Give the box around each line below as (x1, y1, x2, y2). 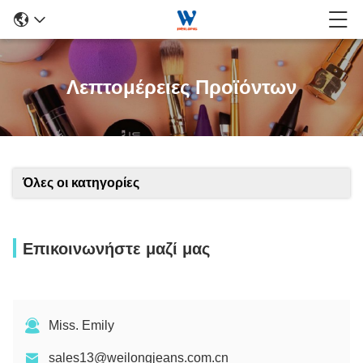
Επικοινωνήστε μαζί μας (23, 240, 210, 258)
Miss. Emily (49, 318, 114, 332)
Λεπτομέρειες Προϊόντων (66, 76, 297, 98)
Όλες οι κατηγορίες (23, 176, 139, 190)
